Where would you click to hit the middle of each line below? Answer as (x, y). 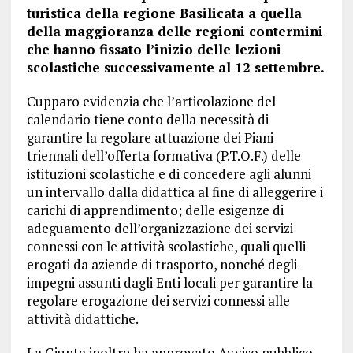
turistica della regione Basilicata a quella (164, 13)
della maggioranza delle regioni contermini (175, 32)
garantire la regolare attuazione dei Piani (150, 138)
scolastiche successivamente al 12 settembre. (175, 68)
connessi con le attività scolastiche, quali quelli (166, 247)
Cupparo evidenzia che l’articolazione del (151, 102)
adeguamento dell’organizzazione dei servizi (160, 229)
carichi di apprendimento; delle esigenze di (155, 210)
